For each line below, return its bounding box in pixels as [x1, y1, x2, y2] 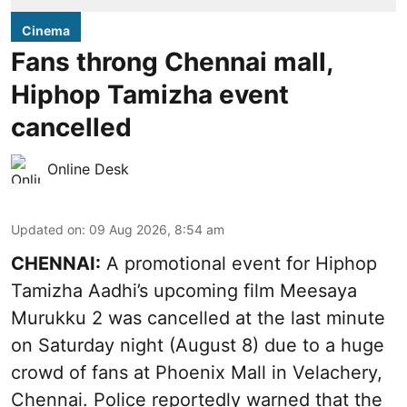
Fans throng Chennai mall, [11, 46, 333, 78]
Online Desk [47, 160, 129, 179]
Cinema [22, 23, 70, 39]
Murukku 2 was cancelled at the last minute [11, 307, 385, 330]
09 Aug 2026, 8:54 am [89, 222, 224, 238]
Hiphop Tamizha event [11, 79, 289, 111]
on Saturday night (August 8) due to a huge [11, 334, 384, 357]
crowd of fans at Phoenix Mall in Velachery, [11, 362, 382, 384]
